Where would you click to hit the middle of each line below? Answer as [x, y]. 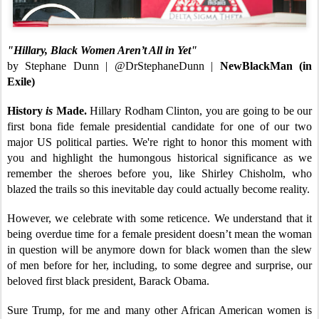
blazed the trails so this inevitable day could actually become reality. [158, 189]
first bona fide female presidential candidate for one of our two [159, 126]
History [27, 110]
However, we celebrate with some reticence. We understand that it [159, 218]
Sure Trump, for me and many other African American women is [159, 310]
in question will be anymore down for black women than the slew [159, 249]
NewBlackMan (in [266, 66]
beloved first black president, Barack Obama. [108, 281]
